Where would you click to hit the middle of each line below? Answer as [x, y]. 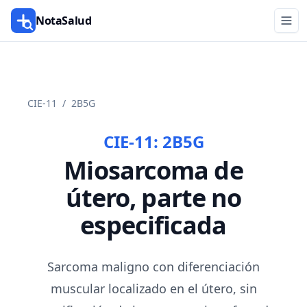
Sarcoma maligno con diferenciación [153, 267]
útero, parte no [153, 198]
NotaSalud [64, 21]
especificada [153, 225]
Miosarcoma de [153, 170]
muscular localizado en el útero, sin [153, 288]
